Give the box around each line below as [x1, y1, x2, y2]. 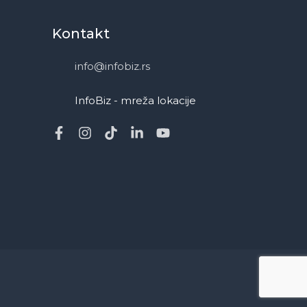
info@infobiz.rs [75, 59, 151, 73]
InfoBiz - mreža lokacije [75, 93, 197, 107]
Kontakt [52, 25, 110, 42]
